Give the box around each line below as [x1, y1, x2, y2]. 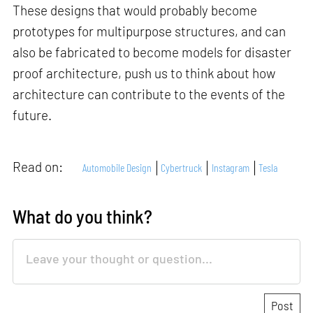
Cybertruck [161, 161, 203, 175]
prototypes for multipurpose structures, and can [13, 22, 286, 39]
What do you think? [13, 205, 153, 228]
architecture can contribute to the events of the [13, 85, 286, 102]
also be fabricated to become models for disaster [13, 43, 292, 60]
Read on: [13, 158, 66, 175]
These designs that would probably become [13, 1, 258, 18]
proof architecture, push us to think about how [13, 64, 276, 81]
